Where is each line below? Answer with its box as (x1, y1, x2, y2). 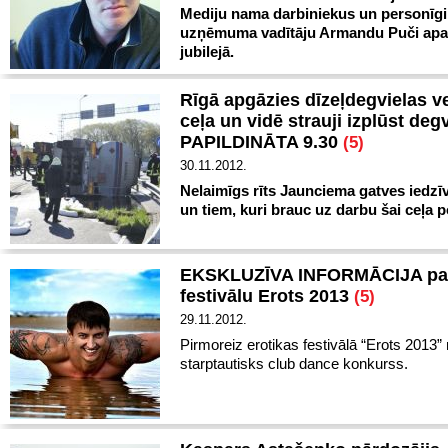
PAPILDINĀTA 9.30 (180, 132, 343, 152)
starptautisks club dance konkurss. (180, 355, 408, 372)
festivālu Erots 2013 (180, 286, 354, 306)
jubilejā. (180, 43, 234, 60)
